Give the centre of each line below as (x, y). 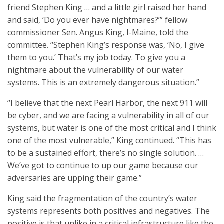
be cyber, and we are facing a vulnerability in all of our (108, 115)
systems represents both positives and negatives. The (109, 211)
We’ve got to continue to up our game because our (103, 165)
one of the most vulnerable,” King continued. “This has (109, 140)
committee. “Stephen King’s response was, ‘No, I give (106, 45)
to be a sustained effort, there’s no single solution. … (106, 153)
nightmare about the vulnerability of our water (95, 70)
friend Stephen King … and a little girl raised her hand (107, 7)
